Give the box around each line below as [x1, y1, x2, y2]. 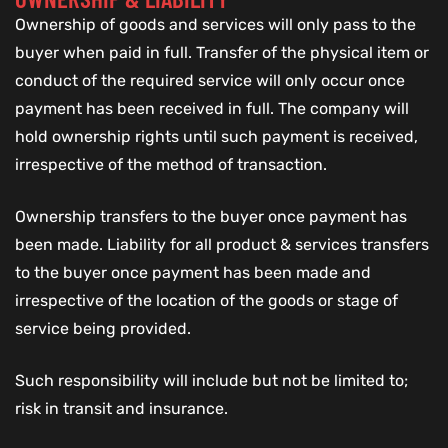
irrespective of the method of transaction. [15, 155, 327, 175]
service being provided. [15, 319, 191, 339]
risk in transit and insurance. [15, 399, 228, 419]
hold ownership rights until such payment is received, [15, 127, 418, 147]
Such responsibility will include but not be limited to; [15, 371, 408, 391]
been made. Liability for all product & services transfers [15, 235, 429, 255]
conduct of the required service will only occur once [15, 71, 405, 91]
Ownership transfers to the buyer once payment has [15, 207, 407, 227]
